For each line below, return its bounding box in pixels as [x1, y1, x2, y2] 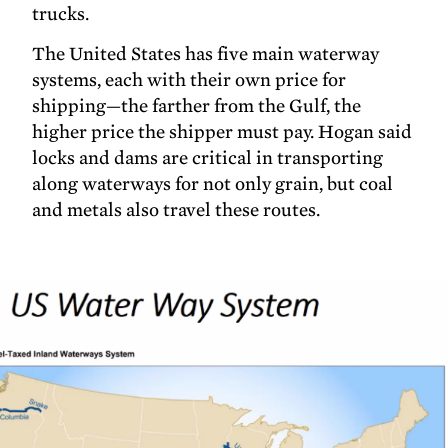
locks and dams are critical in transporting [32, 146, 384, 170]
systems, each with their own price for [32, 68, 347, 92]
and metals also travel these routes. [32, 198, 321, 222]
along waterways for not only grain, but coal [32, 172, 394, 196]
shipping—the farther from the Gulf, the [32, 94, 362, 118]
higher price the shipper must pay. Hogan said [32, 120, 413, 144]
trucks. [32, 2, 90, 26]
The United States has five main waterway [32, 42, 380, 66]
